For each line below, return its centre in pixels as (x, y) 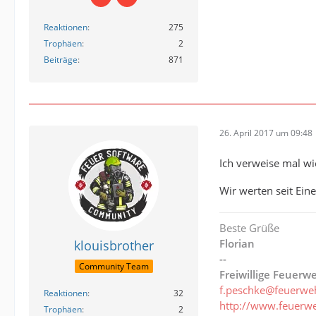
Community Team (114, 267)
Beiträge (61, 59)
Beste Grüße (249, 228)
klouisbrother (114, 245)
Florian (237, 244)
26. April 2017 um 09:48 (266, 133)
